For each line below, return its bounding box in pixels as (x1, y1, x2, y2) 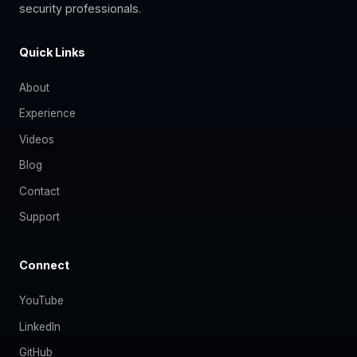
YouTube (19, 294, 64, 308)
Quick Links (19, 45, 85, 59)
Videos (19, 132, 54, 146)
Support (19, 210, 60, 224)
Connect (19, 258, 69, 273)
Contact (19, 184, 60, 198)
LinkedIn (19, 320, 61, 333)
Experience (19, 107, 76, 120)
